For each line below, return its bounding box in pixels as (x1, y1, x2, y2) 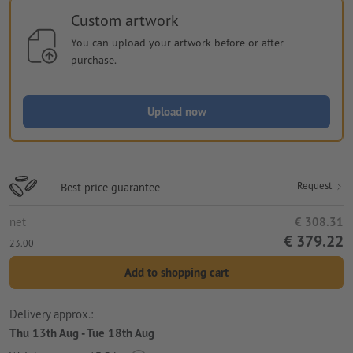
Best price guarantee (61, 180, 160, 195)
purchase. (70, 53, 117, 68)
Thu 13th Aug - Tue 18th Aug (9, 325, 154, 340)
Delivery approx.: (9, 306, 93, 321)
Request (297, 179, 334, 193)
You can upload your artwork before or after (70, 35, 284, 50)
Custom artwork (70, 10, 179, 32)
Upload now (147, 104, 206, 120)
